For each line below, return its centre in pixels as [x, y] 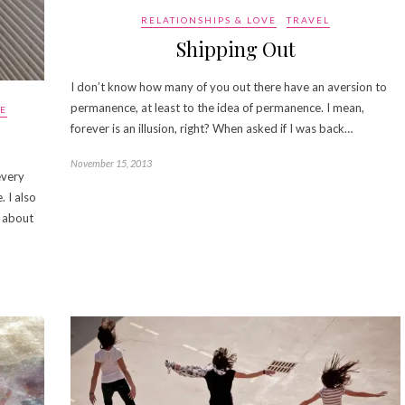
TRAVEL [308, 19]
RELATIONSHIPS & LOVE [209, 19]
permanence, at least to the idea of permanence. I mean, [217, 107]
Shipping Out [235, 48]
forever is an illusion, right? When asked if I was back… [212, 128]
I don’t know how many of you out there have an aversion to [229, 86]
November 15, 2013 [111, 163]
